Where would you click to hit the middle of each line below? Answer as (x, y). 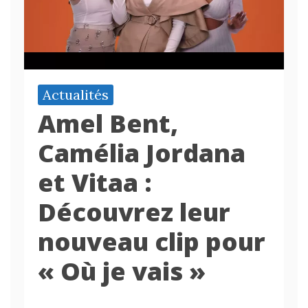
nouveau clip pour (152, 242)
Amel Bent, (108, 124)
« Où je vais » (122, 272)
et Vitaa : (95, 183)
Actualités (76, 95)
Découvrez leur (134, 212)
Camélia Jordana (142, 153)
